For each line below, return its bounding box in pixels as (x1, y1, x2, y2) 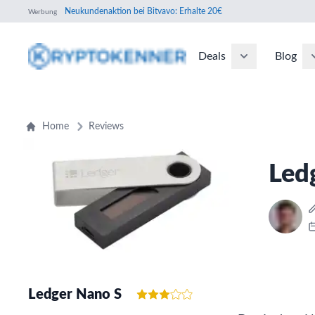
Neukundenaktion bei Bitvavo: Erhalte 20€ (63, 6, 222, 15)
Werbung (28, 8, 57, 15)
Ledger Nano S (28, 287, 122, 302)
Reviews (89, 122, 124, 131)
